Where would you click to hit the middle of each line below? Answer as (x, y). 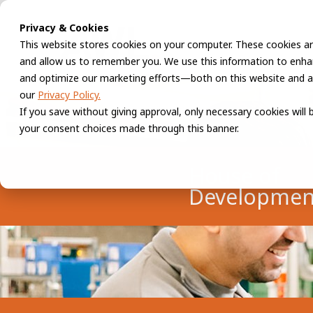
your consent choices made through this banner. (129, 128)
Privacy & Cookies (64, 28)
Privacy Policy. (69, 95)
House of (234, 175)
